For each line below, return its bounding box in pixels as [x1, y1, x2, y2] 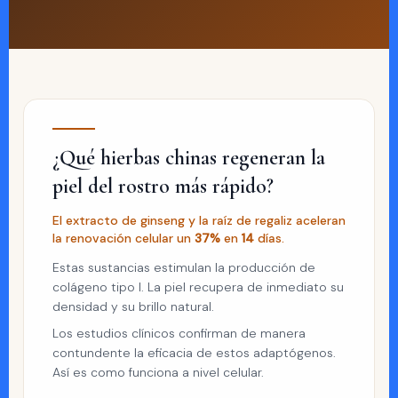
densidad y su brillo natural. [52, 298, 214, 314]
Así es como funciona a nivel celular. [52, 364, 264, 380]
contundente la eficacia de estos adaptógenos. [52, 345, 336, 361]
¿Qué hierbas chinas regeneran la [52, 145, 325, 171]
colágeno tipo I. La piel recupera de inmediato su [52, 279, 344, 295]
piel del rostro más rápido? [52, 173, 274, 199]
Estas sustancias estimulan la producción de [52, 259, 315, 275]
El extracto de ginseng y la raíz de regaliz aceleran [52, 212, 346, 228]
